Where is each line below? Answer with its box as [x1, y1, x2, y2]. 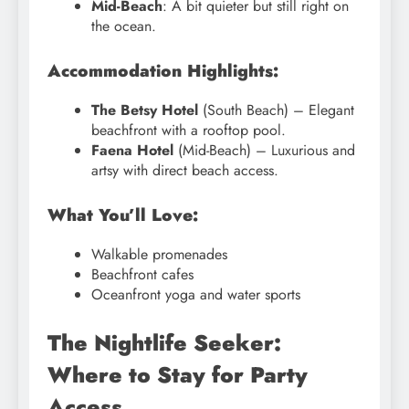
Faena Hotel [91, 139, 173, 161]
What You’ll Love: [47, 202, 198, 227]
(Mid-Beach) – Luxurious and [173, 139, 355, 161]
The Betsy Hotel [91, 99, 198, 121]
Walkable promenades [91, 243, 227, 265]
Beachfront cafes [91, 263, 194, 285]
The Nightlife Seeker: [47, 326, 281, 359]
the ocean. [91, 16, 156, 37]
